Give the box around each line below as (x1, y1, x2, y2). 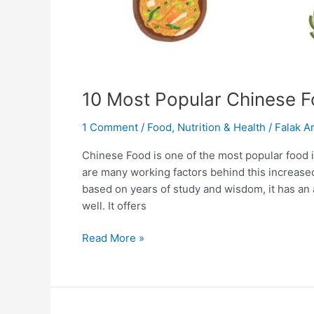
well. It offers (82, 198, 146, 212)
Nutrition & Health (177, 120, 266, 134)
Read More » (82, 231, 144, 245)
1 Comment (82, 120, 138, 134)
